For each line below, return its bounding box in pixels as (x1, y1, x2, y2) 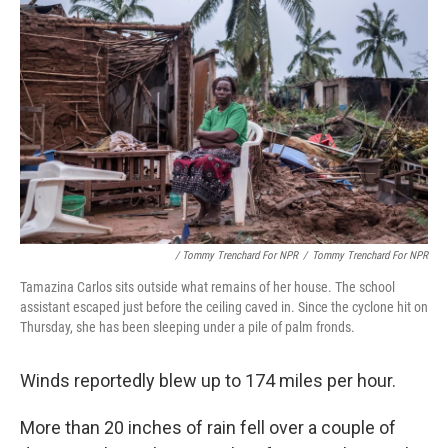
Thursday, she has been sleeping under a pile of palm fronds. (20, 318, 355, 335)
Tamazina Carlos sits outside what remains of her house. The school (20, 278, 395, 295)
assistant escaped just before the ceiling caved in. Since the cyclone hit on (20, 298, 428, 315)
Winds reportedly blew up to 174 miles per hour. (20, 369, 396, 391)
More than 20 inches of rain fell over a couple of (20, 416, 396, 438)
